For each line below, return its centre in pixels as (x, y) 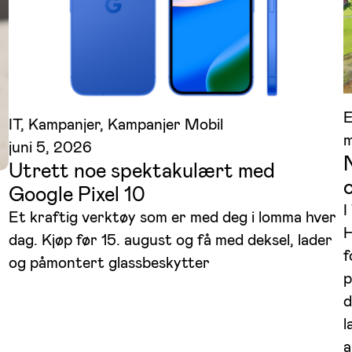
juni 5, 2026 (50, 147)
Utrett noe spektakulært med (141, 171)
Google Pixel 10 (77, 194)
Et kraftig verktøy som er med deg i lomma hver (172, 217)
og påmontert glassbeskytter (109, 263)
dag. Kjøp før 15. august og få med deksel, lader (170, 240)
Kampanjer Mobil (165, 125)
